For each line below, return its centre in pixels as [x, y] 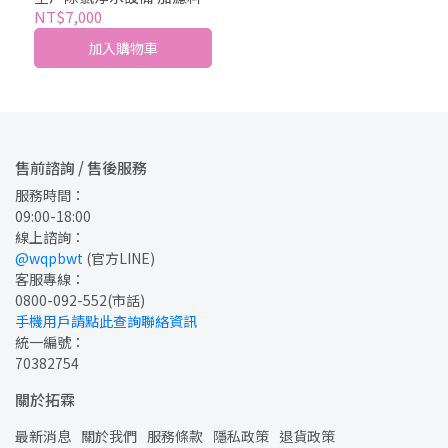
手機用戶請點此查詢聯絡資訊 [106, 321]
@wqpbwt [49, 258]
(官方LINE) [119, 258]
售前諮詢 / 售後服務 [81, 167]
